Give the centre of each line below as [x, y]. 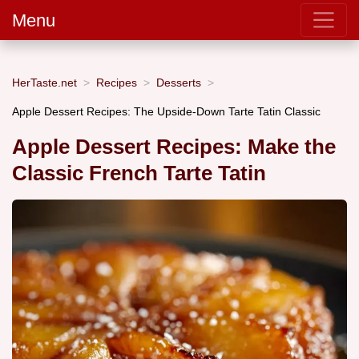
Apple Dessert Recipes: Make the [174, 147]
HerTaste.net [44, 82]
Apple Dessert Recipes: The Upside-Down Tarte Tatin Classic [166, 111]
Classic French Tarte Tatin [139, 173]
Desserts [179, 82]
